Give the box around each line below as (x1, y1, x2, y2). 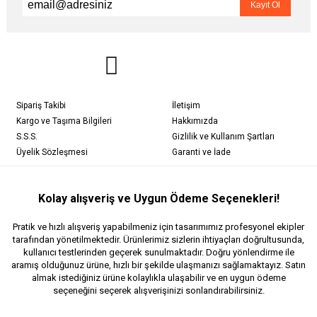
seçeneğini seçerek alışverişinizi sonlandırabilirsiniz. (52, 285, 265, 296)
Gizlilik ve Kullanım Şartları (172, 132, 275, 142)
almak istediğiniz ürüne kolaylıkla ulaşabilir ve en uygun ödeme (31, 272, 286, 284)
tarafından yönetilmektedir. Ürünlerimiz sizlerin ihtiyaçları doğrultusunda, (13, 234, 304, 246)
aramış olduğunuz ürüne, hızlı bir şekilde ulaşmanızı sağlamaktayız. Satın (11, 260, 306, 271)
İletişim (172, 100, 200, 111)
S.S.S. (16, 132, 38, 142)
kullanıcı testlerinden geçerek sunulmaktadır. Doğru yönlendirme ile (23, 247, 294, 258)
